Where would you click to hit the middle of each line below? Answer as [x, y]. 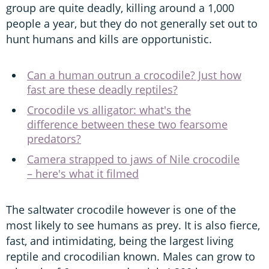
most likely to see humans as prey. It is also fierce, [133, 225]
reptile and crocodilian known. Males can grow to [131, 256]
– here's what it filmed [83, 173]
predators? [54, 138]
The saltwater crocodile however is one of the [121, 209]
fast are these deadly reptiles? [102, 89]
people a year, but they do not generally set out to [132, 23]
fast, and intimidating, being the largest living [120, 240]
